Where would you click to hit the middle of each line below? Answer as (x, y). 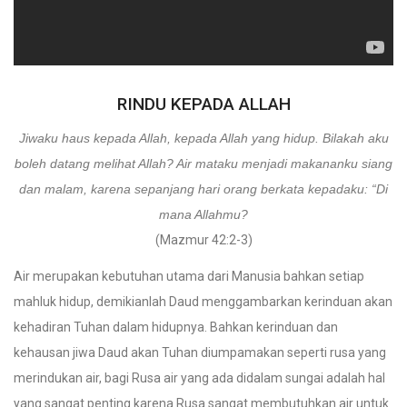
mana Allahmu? (203, 214)
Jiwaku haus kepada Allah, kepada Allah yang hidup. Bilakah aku (203, 138)
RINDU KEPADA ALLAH (203, 104)
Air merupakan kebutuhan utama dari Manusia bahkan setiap (189, 276)
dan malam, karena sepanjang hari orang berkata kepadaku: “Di (203, 189)
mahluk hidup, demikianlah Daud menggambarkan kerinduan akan (203, 302)
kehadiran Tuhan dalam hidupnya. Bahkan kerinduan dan (176, 327)
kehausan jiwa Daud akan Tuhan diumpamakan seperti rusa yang (200, 352)
